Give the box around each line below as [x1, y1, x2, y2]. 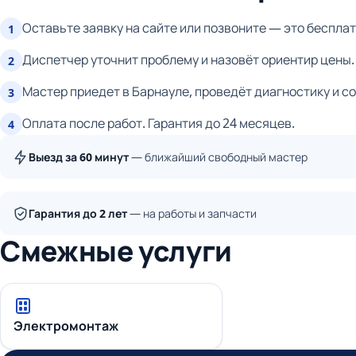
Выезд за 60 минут [29, 149, 129, 165]
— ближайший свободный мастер [129, 149, 308, 165]
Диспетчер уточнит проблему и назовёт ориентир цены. [22, 51, 354, 69]
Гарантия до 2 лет [29, 206, 127, 222]
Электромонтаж [14, 317, 118, 335]
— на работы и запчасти [127, 206, 257, 222]
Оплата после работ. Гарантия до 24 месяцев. [22, 114, 295, 133]
